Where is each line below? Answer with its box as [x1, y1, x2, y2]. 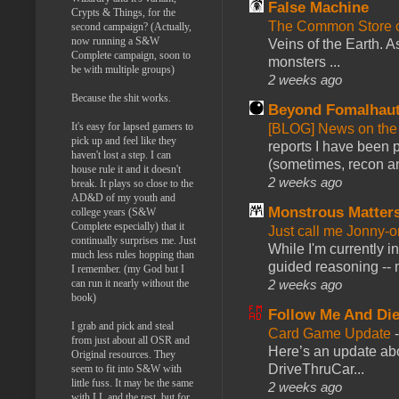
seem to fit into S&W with [71, 362, 182, 375]
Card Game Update [268, 325, 395, 341]
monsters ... [268, 53, 340, 69]
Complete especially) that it [71, 219, 184, 232]
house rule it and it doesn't [71, 162, 181, 175]
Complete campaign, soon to [71, 48, 191, 61]
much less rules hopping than [71, 248, 194, 261]
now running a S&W [71, 34, 159, 47]
